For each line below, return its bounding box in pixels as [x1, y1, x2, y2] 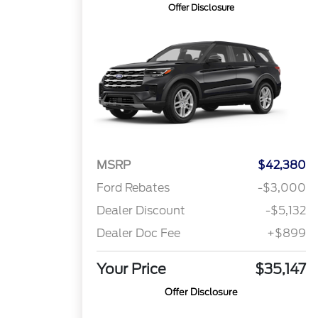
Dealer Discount [97, 204, 186, 218]
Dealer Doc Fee [97, 226, 181, 241]
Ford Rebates [97, 181, 170, 195]
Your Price [97, 261, 167, 278]
